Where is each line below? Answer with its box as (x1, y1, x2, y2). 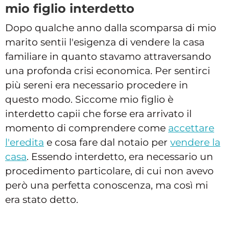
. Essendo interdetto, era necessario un (27, 151, 213, 163)
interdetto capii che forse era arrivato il (5, 108, 192, 120)
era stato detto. (5, 194, 78, 206)
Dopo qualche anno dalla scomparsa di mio (5, 22, 216, 34)
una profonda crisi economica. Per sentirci (5, 65, 210, 77)
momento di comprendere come (5, 122, 168, 134)
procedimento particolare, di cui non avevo (5, 165, 214, 177)
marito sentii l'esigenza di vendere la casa (5, 36, 204, 49)
